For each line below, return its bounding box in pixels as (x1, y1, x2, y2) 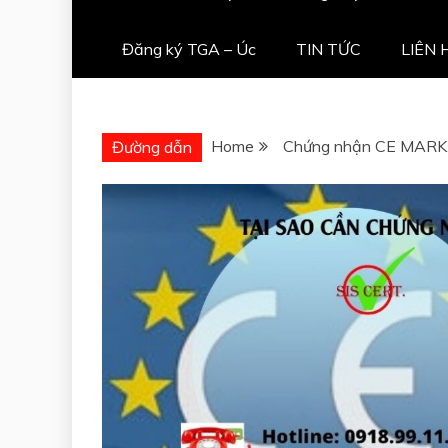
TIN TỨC (296, 38, 361, 59)
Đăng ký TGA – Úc (122, 38, 256, 59)
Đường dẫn (112, 136, 192, 157)
